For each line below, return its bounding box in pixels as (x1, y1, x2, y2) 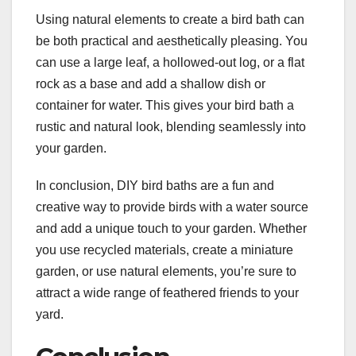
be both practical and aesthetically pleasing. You (36, 34, 308, 48)
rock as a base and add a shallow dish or (36, 77, 265, 91)
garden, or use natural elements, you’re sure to (36, 265, 296, 279)
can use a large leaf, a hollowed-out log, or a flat (36, 56, 304, 70)
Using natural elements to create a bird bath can (36, 13, 304, 27)
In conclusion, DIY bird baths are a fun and (36, 179, 274, 193)
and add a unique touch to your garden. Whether (36, 222, 307, 236)
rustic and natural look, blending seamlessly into (36, 120, 306, 134)
